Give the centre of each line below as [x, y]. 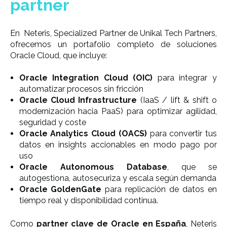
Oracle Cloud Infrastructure [78, 100]
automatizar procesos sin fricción [81, 89]
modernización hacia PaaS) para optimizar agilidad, [118, 111]
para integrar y [185, 78]
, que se [192, 167]
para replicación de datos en [159, 189]
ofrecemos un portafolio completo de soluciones [113, 44]
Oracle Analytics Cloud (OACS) [83, 133]
